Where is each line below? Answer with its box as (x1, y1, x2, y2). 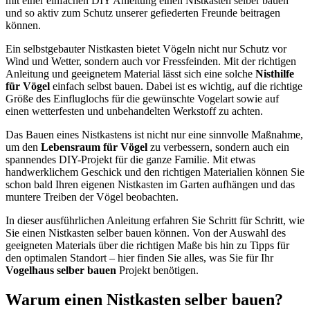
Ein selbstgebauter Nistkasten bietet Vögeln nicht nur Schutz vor (6, 42, 286, 55)
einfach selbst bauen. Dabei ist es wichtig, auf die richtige (50, 80, 302, 92)
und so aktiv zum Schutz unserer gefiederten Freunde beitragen (6, 6, 280, 19)
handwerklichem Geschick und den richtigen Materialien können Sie (6, 165, 304, 178)
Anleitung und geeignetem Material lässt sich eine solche (6, 67, 255, 80)
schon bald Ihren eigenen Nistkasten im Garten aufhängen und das (6, 178, 295, 190)
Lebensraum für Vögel (41, 140, 147, 153)
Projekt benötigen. (116, 264, 199, 276)
